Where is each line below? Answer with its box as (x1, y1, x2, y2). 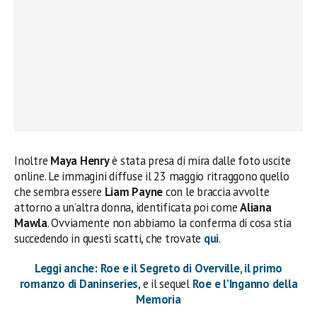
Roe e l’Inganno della (192, 275, 298, 292)
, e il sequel (138, 275, 190, 292)
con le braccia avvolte (163, 183, 270, 200)
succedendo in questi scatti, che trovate (14, 230, 204, 246)
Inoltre (14, 152, 48, 168)
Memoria (136, 291, 181, 307)
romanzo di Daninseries (19, 275, 139, 292)
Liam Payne (104, 183, 163, 200)
